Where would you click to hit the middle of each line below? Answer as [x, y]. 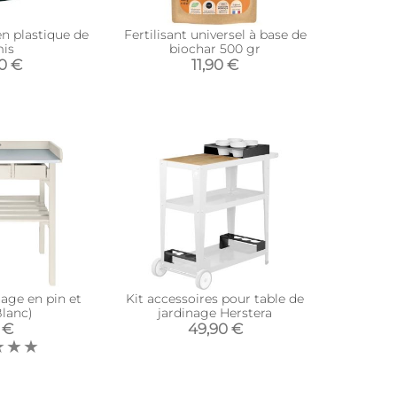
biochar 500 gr [215, 49]
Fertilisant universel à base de [215, 35]
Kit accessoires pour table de [215, 299]
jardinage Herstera [215, 313]
